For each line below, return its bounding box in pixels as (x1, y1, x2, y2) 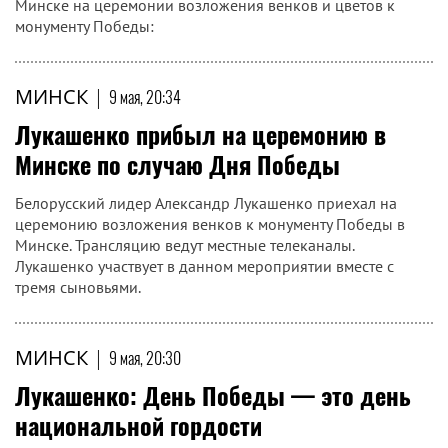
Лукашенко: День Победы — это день (15, 377, 411, 413)
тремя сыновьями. (15, 277, 141, 297)
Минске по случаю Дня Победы (15, 146, 340, 182)
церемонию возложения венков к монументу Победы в (15, 214, 405, 234)
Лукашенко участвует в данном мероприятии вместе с (15, 256, 394, 276)
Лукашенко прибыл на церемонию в (15, 116, 386, 152)
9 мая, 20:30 (109, 346, 181, 370)
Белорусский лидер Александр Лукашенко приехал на (15, 193, 397, 213)
